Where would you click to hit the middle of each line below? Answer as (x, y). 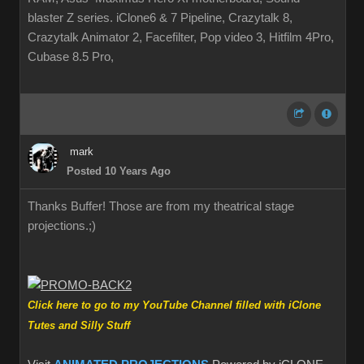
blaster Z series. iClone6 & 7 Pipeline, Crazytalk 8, (160, 18)
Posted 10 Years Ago (119, 171)
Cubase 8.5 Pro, (71, 57)
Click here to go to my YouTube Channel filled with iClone (174, 305)
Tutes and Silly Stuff (79, 326)
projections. (58, 226)
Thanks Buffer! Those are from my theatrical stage (161, 206)
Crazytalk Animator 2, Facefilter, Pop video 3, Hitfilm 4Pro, (181, 37)
